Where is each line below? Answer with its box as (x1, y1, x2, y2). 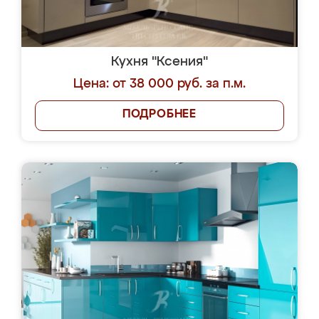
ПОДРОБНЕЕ (122, 109, 197, 120)
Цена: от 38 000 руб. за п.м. (73, 78, 246, 90)
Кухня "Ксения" (111, 56, 208, 68)
